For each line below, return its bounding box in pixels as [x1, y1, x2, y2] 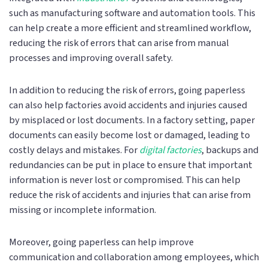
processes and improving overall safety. [9, 51, 173, 65]
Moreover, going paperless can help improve [9, 234, 194, 249]
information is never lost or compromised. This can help [9, 172, 240, 187]
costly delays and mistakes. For [9, 142, 139, 157]
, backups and [202, 142, 258, 157]
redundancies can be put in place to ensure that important [9, 157, 252, 172]
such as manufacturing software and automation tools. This [9, 6, 255, 20]
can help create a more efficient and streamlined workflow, [9, 21, 251, 35]
